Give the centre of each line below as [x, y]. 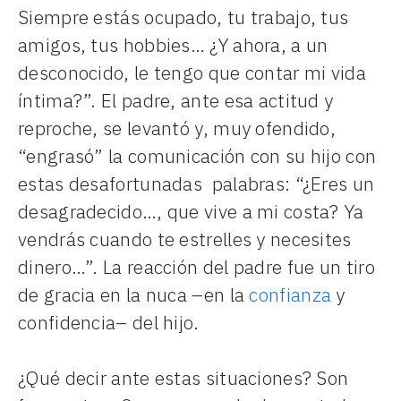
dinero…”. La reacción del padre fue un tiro [196, 266]
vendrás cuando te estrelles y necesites [185, 239]
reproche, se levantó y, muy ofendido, [177, 128]
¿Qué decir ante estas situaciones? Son [183, 378]
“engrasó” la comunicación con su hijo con [197, 155]
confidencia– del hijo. [109, 322]
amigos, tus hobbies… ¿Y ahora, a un [173, 44]
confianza [290, 294]
